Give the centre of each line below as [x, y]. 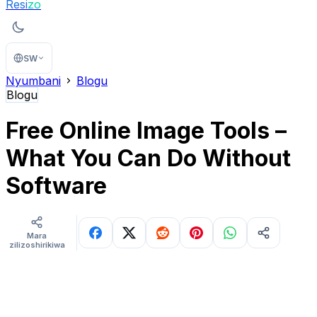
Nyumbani [33, 81]
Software [56, 186]
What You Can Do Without [148, 158]
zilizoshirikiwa [37, 244]
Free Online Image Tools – [146, 131]
